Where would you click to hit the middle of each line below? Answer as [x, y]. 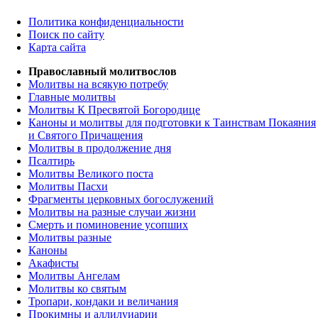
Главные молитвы [72, 97]
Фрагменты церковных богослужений [121, 199]
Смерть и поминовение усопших [108, 225]
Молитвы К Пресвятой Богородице [114, 110]
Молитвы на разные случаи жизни [112, 212]
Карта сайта [57, 48]
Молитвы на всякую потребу [98, 84]
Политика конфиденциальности [106, 22]
